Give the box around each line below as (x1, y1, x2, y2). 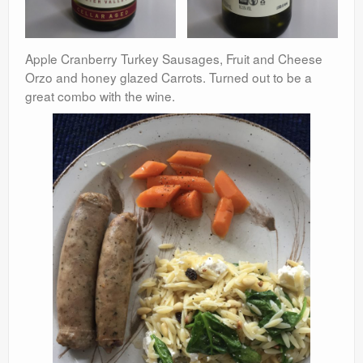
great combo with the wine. (25, 86, 175, 105)
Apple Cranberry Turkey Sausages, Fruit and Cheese (25, 49, 322, 67)
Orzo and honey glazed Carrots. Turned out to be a (25, 67, 312, 86)
